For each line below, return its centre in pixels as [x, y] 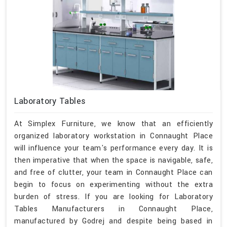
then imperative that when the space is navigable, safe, [113, 160]
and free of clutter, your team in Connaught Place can [113, 172]
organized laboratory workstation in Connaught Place [113, 136]
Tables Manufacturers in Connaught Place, [113, 209]
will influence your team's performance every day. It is [113, 148]
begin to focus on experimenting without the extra [113, 184]
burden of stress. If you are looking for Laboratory [113, 197]
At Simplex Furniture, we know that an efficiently [113, 124]
